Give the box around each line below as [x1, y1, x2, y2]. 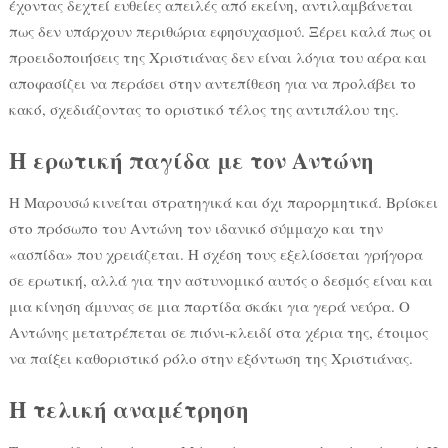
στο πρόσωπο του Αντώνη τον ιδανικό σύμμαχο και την [8, 218, 383, 239]
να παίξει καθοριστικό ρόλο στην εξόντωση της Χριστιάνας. [8, 348, 413, 369]
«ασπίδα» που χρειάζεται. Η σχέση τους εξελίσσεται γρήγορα [8, 244, 423, 265]
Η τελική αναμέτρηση [8, 393, 249, 427]
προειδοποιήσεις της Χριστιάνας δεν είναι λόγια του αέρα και [8, 47, 427, 68]
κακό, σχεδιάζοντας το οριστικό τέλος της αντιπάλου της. [8, 99, 399, 120]
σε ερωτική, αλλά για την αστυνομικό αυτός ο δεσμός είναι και [8, 270, 433, 291]
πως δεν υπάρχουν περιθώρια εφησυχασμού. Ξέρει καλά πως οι [8, 21, 432, 42]
